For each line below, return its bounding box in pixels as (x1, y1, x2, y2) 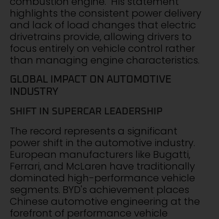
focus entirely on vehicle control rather (10, 42, 195, 56)
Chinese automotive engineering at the (10, 194, 200, 208)
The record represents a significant (10, 124, 177, 138)
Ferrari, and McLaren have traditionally (10, 159, 195, 173)
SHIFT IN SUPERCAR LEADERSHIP (10, 106, 163, 116)
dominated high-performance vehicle (10, 171, 195, 185)
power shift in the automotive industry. (10, 135, 195, 150)
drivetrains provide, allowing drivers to (10, 30, 192, 44)
